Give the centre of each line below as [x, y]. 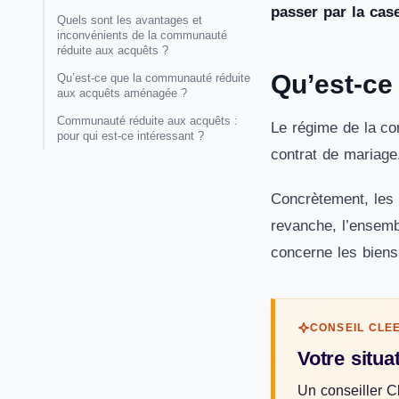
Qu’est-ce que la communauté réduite [154, 78]
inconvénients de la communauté [142, 35]
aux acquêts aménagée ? [122, 93]
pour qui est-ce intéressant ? [130, 136]
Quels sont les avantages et [130, 20]
